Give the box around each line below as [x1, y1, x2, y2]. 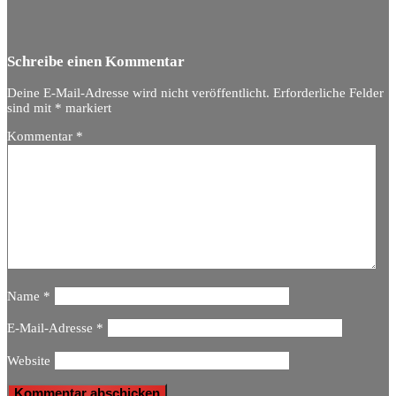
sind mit [7, 101, 55, 116]
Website [7, 353, 50, 368]
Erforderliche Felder [273, 86, 384, 101]
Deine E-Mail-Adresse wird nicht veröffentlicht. [7, 86, 270, 101]
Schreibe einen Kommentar [7, 53, 185, 71]
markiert [62, 101, 111, 116]
